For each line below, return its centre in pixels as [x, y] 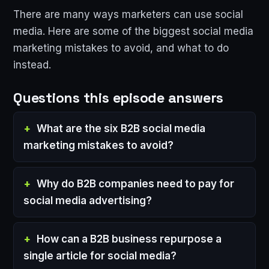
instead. [32, 65]
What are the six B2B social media [121, 128]
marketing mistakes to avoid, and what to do [121, 48]
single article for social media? [100, 255]
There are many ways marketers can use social [128, 14]
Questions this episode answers [119, 98]
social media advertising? [88, 200]
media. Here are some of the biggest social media [133, 31]
